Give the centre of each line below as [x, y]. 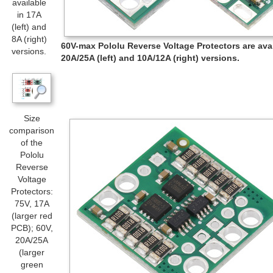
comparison [32, 131]
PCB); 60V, [32, 228]
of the [32, 143]
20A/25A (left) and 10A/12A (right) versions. [150, 58]
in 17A [29, 14]
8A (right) [29, 39]
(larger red [32, 216]
